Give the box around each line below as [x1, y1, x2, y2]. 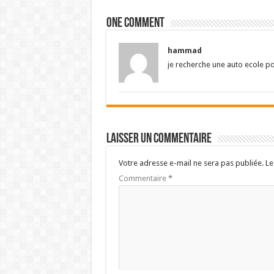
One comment [106, 17, 165, 31]
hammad [167, 46, 202, 55]
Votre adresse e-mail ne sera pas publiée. [118, 158, 264, 168]
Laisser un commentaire [106, 132, 212, 146]
